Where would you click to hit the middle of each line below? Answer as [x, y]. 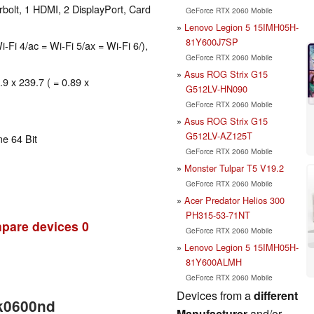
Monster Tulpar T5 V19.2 [234, 168]
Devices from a [215, 295]
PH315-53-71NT [218, 214]
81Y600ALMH [213, 261]
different [276, 295]
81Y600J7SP [212, 41]
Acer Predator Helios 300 [234, 200]
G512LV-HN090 [216, 88]
